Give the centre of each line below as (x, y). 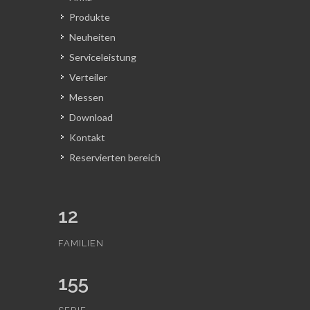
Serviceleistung (103, 57)
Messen (86, 97)
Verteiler (88, 77)
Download (91, 117)
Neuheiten (92, 37)
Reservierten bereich (115, 157)
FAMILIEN (81, 243)
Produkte (90, 17)
